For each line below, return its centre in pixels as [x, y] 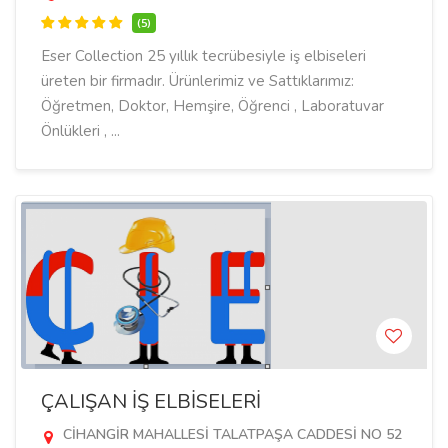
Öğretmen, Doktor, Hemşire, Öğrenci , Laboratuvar [212, 106]
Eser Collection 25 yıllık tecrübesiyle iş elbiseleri [203, 56]
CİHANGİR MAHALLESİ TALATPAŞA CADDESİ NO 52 [230, 434]
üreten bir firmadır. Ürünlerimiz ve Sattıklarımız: [197, 81]
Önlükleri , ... [80, 131]
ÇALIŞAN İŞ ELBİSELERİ [151, 401]
